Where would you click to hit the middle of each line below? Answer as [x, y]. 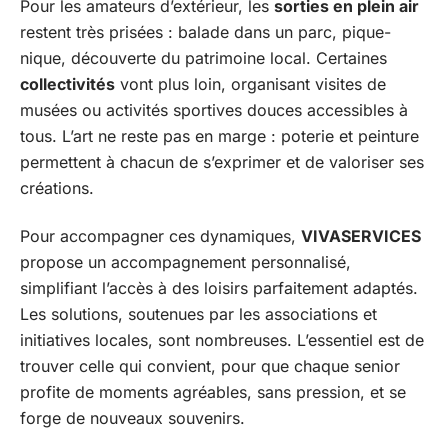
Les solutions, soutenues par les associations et [198, 314]
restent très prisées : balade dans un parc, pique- [205, 31]
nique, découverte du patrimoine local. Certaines [203, 57]
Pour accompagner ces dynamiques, [160, 236]
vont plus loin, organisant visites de [250, 83]
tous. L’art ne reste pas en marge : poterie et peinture [219, 135]
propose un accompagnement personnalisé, [185, 262]
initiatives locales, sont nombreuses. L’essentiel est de [222, 340]
